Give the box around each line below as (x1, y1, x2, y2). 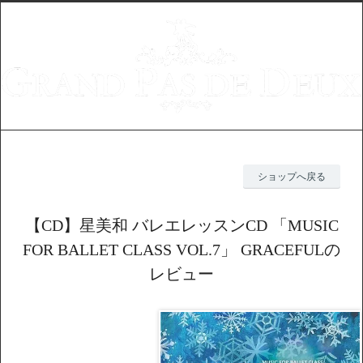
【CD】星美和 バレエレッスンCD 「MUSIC (24, 216, 339, 235)
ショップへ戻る (258, 171, 326, 183)
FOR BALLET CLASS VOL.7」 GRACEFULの (23, 241, 340, 259)
